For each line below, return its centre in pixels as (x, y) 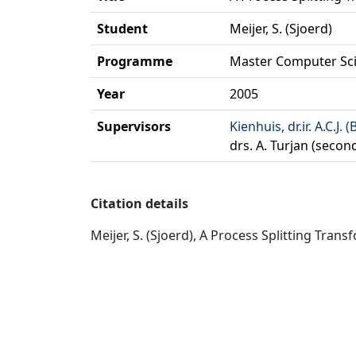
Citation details (139, 203)
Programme (135, 61)
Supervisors (134, 126)
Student (122, 29)
